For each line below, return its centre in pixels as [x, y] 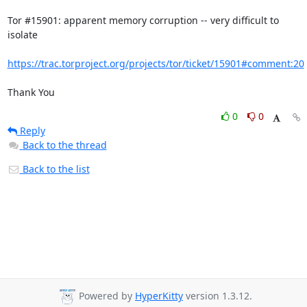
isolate [24, 35]
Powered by [106, 296]
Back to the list [54, 169]
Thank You [31, 92]
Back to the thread [64, 145]
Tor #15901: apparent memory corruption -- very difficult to [143, 20]
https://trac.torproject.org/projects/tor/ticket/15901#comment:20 [156, 63]
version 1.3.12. [218, 296]
